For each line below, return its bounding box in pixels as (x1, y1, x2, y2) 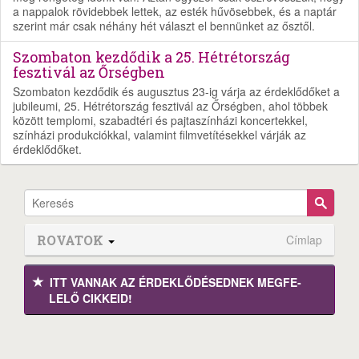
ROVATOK (37, 231, 107, 248)
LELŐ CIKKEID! (49, 289, 132, 306)
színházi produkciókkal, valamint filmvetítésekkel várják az (13, 126, 306, 143)
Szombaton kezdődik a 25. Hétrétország (13, 46, 290, 67)
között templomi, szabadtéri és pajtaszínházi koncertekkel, (13, 111, 308, 128)
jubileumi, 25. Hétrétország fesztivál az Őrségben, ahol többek (13, 97, 328, 114)
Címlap (286, 231, 322, 248)
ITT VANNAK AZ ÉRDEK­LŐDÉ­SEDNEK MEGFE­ (50, 273, 301, 290)
